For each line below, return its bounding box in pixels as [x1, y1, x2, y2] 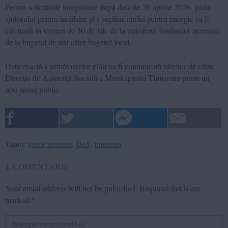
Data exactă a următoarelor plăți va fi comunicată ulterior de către [5, 60, 213, 71]
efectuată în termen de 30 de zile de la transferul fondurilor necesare [5, 24, 220, 36]
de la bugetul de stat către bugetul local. [5, 36, 131, 47]
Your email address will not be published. [5, 182, 137, 193]
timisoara [95, 138, 121, 149]
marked [5, 194, 31, 205]
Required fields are [139, 182, 200, 193]
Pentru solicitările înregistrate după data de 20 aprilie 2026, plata [5, 1, 210, 12]
